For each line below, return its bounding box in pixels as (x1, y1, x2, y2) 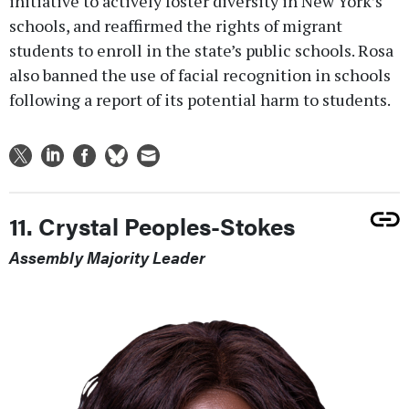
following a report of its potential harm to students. (9, 89, 391, 111)
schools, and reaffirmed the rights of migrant (9, 15, 342, 37)
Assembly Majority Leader (9, 246, 205, 269)
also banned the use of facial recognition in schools (9, 64, 391, 87)
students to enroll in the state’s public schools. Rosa (9, 39, 393, 62)
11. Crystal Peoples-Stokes (9, 209, 295, 244)
